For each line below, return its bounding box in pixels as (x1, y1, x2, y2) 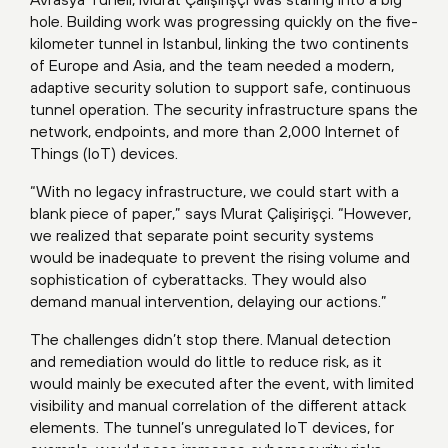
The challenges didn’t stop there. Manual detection (30, 330, 391, 349)
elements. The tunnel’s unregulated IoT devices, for (30, 418, 394, 437)
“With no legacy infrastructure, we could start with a (30, 182, 399, 201)
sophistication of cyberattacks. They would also (30, 270, 367, 289)
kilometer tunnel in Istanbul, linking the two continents (30, 34, 409, 53)
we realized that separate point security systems (30, 226, 374, 245)
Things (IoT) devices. (30, 144, 178, 163)
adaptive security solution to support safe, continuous (30, 78, 411, 97)
